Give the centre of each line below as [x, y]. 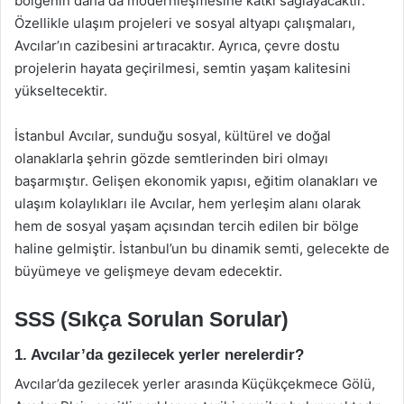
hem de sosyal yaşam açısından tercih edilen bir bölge [187, 226]
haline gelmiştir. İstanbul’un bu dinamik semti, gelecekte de [202, 248]
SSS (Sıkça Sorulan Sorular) [151, 319]
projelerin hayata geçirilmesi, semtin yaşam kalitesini [183, 68]
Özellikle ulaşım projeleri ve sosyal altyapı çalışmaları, [185, 23]
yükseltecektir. [61, 91]
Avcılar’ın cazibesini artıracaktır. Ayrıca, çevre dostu [177, 46]
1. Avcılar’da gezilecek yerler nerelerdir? [159, 354]
